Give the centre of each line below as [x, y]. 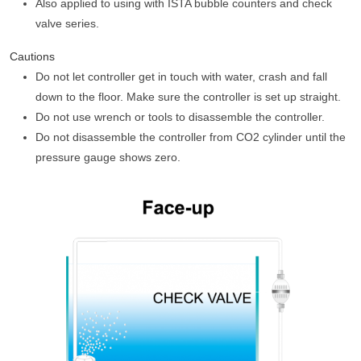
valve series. [67, 23]
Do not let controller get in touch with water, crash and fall [181, 77]
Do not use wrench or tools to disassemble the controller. [180, 117]
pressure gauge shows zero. [108, 157]
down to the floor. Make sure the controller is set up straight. [188, 97]
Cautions [32, 56]
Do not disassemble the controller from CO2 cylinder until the [191, 137]
